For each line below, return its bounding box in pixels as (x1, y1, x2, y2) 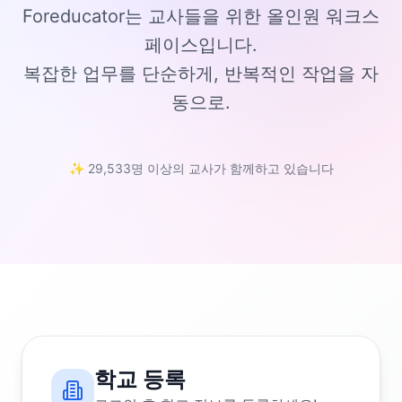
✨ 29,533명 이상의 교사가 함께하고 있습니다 (68, 161, 334, 176)
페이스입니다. (144, 34, 258, 56)
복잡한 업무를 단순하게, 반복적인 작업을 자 (23, 63, 379, 84)
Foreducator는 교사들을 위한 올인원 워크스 (22, 5, 380, 27)
